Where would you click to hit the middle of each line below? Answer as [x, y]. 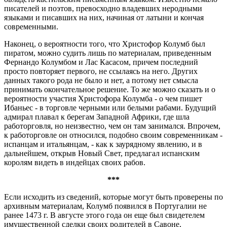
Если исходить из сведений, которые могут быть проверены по [113, 197]
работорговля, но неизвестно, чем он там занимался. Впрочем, [112, 126]
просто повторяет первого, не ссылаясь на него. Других [101, 71]
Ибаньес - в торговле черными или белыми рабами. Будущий [110, 108]
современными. [31, 27]
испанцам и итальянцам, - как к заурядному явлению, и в [103, 144]
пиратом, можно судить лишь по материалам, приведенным [108, 53]
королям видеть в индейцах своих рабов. [75, 162]
